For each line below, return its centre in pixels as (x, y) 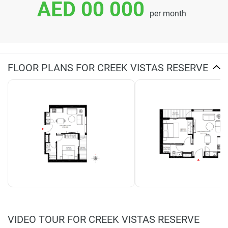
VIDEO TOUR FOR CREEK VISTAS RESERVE (104, 219)
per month (168, 13)
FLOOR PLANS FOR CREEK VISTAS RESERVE (108, 67)
